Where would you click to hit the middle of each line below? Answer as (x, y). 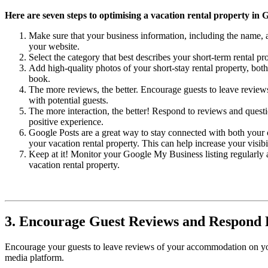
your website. (54, 47)
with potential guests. (68, 100)
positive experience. (66, 122)
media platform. (34, 257)
